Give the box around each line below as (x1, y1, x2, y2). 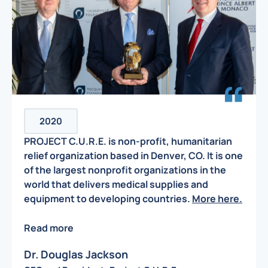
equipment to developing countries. (24, 192, 192, 206)
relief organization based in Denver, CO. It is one (24, 149, 243, 163)
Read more (24, 221, 74, 234)
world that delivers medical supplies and (24, 178, 208, 191)
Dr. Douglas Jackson (24, 246, 128, 261)
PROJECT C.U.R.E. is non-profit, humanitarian (24, 135, 232, 148)
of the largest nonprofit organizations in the (24, 163, 226, 177)
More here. (192, 192, 242, 206)
